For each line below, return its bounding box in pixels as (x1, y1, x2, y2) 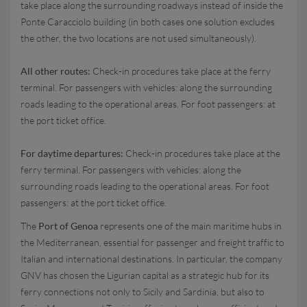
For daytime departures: (21, 147, 123, 159)
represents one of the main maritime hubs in (98, 220, 282, 232)
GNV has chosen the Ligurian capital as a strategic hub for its (21, 269, 269, 281)
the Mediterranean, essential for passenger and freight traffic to (21, 236, 284, 248)
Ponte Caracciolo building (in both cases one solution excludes (21, 16, 275, 27)
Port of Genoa (38, 220, 98, 232)
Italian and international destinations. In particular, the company (21, 253, 282, 265)
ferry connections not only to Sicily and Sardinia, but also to (21, 286, 265, 297)
